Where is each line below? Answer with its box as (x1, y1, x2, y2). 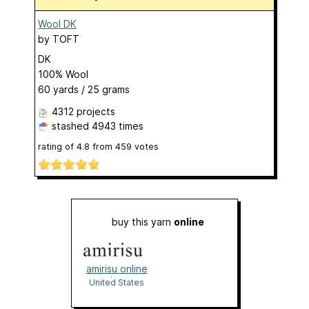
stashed (49, 120, 92, 132)
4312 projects (52, 106, 115, 117)
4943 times (92, 120, 143, 132)
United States (89, 277, 144, 288)
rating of (38, 141, 77, 152)
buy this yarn (112, 216, 174, 228)
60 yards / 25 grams (38, 83, 130, 95)
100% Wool (38, 68, 88, 80)
